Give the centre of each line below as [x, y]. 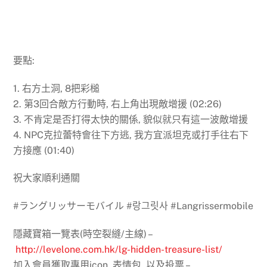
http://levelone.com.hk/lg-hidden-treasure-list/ [119, 250]
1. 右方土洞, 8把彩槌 [57, 88]
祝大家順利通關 [47, 178]
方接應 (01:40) [44, 150]
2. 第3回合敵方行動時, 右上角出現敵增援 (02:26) [118, 104]
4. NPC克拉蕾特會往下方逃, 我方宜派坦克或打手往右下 [131, 135]
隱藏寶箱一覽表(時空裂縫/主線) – [83, 234]
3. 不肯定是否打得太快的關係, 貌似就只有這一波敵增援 [131, 119]
